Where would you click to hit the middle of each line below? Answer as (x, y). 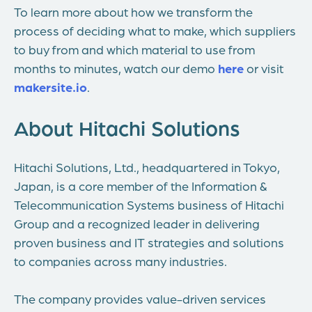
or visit (264, 68)
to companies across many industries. (120, 260)
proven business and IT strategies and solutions (149, 242)
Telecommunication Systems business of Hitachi (149, 204)
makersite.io (50, 86)
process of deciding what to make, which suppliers (155, 30)
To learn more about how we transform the (133, 11)
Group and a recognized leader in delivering (137, 223)
